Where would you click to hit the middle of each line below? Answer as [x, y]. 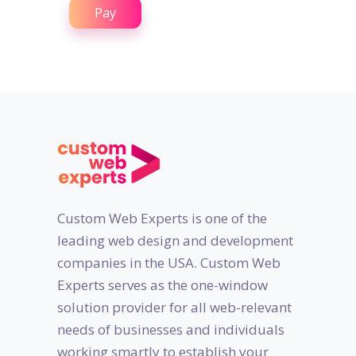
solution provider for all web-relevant [174, 307]
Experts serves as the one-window [163, 285]
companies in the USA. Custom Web [169, 263]
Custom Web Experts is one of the [162, 218]
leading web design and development [175, 240]
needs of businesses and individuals [171, 329]
